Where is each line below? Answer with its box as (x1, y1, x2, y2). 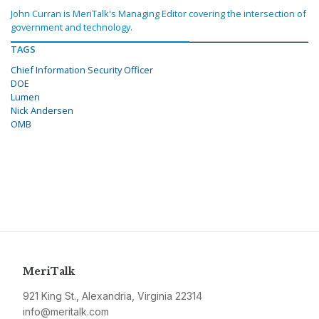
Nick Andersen (11, 104, 73, 117)
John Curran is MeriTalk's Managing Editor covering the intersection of (11, 7, 306, 21)
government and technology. (11, 21, 132, 34)
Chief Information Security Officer (11, 63, 153, 77)
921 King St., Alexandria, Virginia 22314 (23, 290, 202, 303)
